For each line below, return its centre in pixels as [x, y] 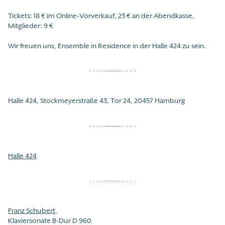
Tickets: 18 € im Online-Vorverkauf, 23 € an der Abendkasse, [101, 15]
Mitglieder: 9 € [31, 25]
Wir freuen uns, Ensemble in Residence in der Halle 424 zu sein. [107, 45]
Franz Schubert [32, 211]
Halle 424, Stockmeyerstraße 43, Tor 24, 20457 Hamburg [97, 101]
